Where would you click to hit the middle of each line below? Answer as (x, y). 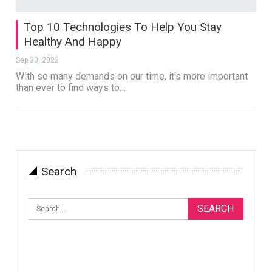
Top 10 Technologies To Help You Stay (123, 27)
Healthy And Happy (73, 41)
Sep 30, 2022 (38, 60)
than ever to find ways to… (71, 87)
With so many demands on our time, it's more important (132, 76)
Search (59, 171)
